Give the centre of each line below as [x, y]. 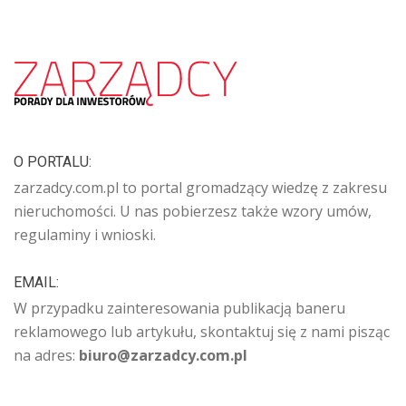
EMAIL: [36, 283]
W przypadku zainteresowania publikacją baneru [179, 309]
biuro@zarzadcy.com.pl [163, 356]
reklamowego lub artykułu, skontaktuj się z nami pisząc [202, 332]
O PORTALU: [53, 162]
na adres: [46, 356]
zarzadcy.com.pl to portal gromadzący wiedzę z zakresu [200, 188]
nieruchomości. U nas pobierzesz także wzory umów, [193, 212]
